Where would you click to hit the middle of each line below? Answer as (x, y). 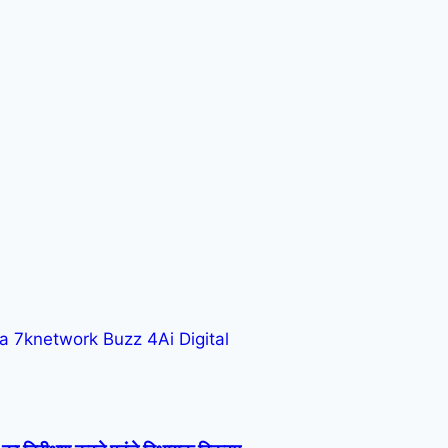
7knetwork (56, 339)
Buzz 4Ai (138, 339)
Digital (204, 339)
